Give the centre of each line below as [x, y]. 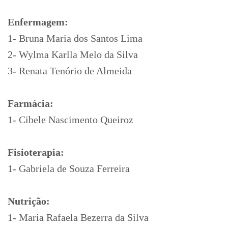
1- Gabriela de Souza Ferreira [69, 168]
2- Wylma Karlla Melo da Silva [73, 54]
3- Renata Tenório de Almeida [70, 71]
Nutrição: [30, 201]
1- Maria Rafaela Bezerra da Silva [78, 217]
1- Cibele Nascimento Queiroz [70, 120]
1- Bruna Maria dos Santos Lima [75, 38]
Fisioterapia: [37, 152]
